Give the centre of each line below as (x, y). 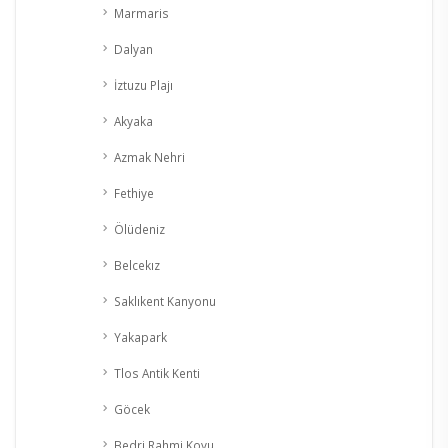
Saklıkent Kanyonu (165, 301)
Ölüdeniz (139, 229)
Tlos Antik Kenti (157, 373)
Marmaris (141, 13)
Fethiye (134, 193)
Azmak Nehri (149, 157)
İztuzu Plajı (143, 85)
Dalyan (133, 49)
